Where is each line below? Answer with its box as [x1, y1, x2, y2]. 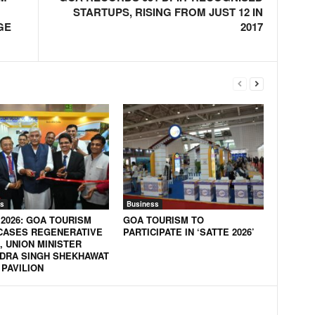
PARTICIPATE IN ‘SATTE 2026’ [122, 225, 255, 238]
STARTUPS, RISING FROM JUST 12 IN [72, 4, 263, 20]
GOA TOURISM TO [122, 213, 204, 226]
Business [126, 199, 159, 209]
